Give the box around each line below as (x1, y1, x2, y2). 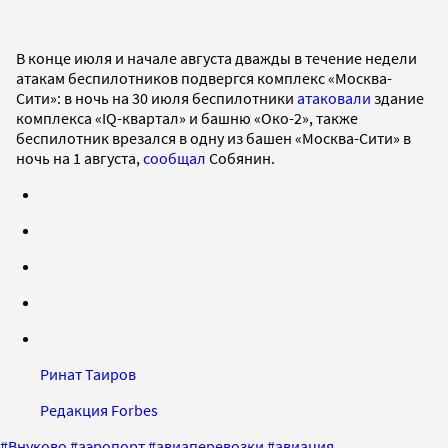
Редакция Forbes (40, 399, 158, 420)
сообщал (143, 147, 206, 168)
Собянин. (206, 147, 275, 168)
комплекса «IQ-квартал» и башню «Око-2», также (16, 107, 358, 128)
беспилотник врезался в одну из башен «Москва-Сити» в (16, 127, 411, 148)
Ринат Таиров (40, 363, 136, 384)
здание (371, 87, 424, 108)
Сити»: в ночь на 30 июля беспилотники (16, 87, 297, 108)
